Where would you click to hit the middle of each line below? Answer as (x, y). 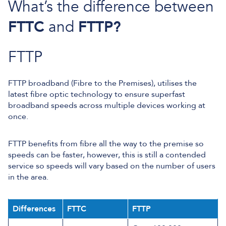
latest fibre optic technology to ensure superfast (97, 95)
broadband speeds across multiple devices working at (107, 106)
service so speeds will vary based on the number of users (112, 166)
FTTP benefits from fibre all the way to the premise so (106, 144)
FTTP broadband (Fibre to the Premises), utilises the (102, 83)
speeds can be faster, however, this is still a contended (107, 155)
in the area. (28, 177)
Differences (34, 209)
